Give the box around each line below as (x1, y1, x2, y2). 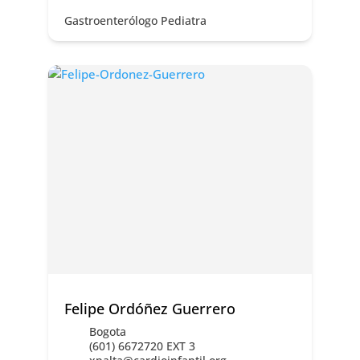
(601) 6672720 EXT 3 (88, 338, 195, 354)
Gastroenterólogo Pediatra (63, 13, 207, 29)
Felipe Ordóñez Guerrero (63, 299, 235, 319)
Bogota (88, 324, 126, 340)
